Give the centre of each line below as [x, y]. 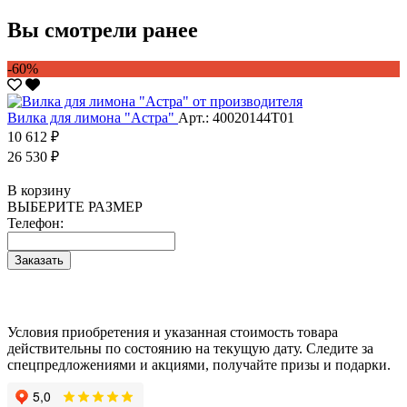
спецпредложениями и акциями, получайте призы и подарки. [199, 364]
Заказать [39, 260]
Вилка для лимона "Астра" [93, 117]
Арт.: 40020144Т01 [236, 117]
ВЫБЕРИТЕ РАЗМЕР [75, 206]
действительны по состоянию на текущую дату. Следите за [190, 348]
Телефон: [35, 223]
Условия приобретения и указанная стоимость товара [173, 332]
